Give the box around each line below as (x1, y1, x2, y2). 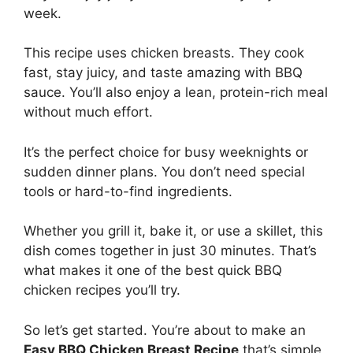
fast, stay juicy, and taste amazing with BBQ (24, 65, 303, 81)
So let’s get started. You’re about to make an (24, 321, 306, 338)
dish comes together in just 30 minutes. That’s (24, 243, 317, 259)
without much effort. (24, 104, 153, 121)
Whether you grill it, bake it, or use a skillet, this (24, 223, 323, 240)
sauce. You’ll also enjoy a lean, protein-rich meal (24, 84, 328, 101)
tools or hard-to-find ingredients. (24, 183, 232, 199)
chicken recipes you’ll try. (24, 282, 180, 299)
